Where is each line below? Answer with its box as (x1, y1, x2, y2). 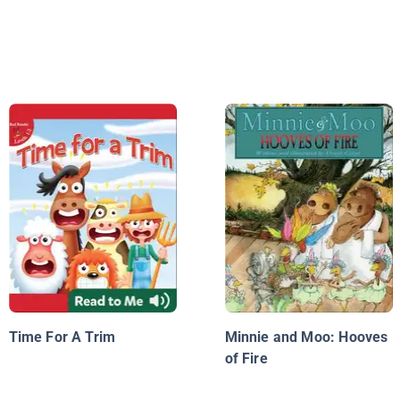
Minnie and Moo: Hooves (224, 329, 388, 346)
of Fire (224, 350, 268, 368)
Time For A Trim (8, 329, 116, 346)
